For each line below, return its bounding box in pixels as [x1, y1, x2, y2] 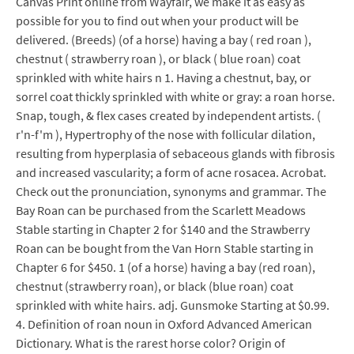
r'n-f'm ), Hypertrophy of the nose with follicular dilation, [16, 126, 315, 142]
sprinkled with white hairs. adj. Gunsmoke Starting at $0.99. [16, 297, 330, 313]
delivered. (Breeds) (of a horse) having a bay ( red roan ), [16, 32, 311, 47]
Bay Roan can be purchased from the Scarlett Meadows [16, 202, 306, 218]
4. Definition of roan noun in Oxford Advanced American [16, 316, 312, 332]
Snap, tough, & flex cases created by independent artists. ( [16, 107, 321, 123]
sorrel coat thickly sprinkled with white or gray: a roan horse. [16, 88, 335, 104]
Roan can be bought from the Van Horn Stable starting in [16, 240, 314, 256]
